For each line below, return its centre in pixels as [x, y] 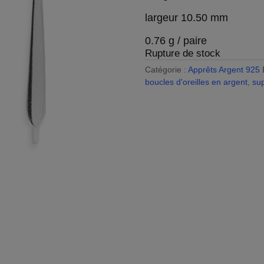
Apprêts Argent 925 [224, 70]
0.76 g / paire [176, 41]
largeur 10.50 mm [186, 18]
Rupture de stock [182, 53]
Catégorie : [166, 70]
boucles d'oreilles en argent [196, 82]
